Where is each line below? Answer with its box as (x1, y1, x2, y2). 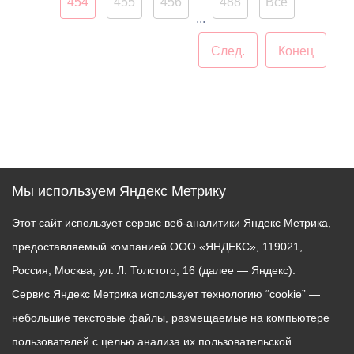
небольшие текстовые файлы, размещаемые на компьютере (12, 311, 330, 324)
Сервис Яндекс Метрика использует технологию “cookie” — (12, 288, 320, 300)
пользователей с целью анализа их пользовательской (12, 335, 292, 348)
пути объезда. (168, 4, 252, 17)
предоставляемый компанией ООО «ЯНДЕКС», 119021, (12, 240, 303, 253)
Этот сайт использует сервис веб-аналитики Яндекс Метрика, (12, 217, 331, 229)
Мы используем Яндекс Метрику (12, 183, 226, 199)
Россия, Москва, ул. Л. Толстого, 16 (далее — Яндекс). (12, 264, 296, 277)
